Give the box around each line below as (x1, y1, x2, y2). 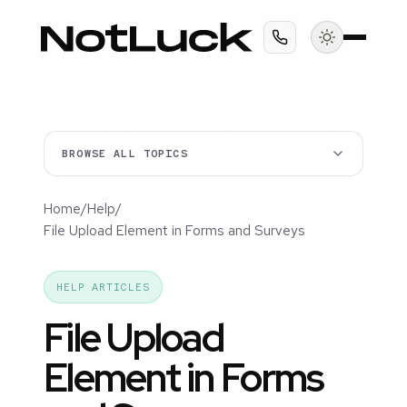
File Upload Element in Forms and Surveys (44, 222, 305, 241)
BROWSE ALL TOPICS (62, 146, 188, 162)
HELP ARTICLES (55, 280, 150, 295)
